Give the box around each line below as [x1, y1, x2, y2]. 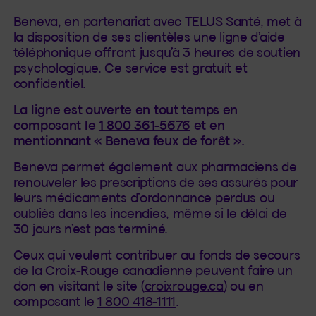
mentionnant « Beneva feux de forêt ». [13, 133, 245, 148]
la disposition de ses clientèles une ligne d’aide [13, 29, 285, 44]
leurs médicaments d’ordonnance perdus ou [13, 190, 275, 205]
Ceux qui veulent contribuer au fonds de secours [13, 248, 300, 263]
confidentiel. [13, 75, 86, 91]
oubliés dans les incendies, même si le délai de [13, 205, 287, 221]
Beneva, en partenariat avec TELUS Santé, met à [13, 13, 302, 29]
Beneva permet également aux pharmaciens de [13, 159, 297, 174]
